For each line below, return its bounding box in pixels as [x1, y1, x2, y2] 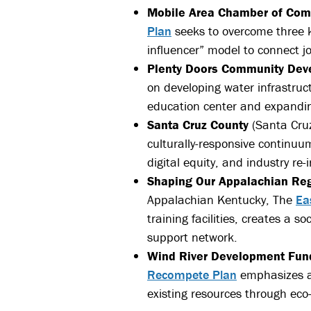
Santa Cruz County [147, 117, 249, 133]
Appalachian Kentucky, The [147, 192, 296, 208]
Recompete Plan [147, 267, 237, 283]
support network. [147, 229, 237, 246]
